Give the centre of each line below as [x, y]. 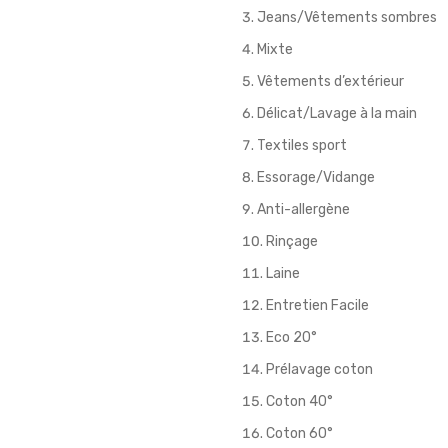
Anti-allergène [303, 209]
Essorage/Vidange [316, 177]
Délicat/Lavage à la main [337, 113]
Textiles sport [302, 145]
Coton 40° [299, 401]
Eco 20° [291, 337]
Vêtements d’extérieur [330, 81]
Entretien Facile [317, 305]
